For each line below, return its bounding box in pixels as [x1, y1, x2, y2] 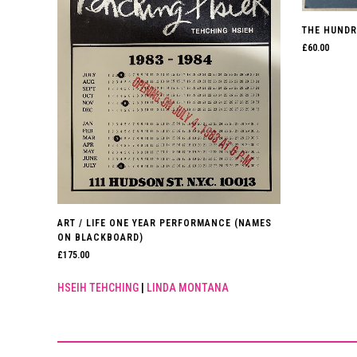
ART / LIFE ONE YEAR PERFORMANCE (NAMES [57, 218, 272, 229]
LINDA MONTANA [147, 281, 229, 295]
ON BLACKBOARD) [57, 232, 143, 244]
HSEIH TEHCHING [57, 281, 139, 295]
